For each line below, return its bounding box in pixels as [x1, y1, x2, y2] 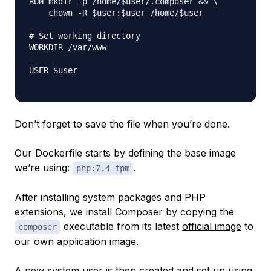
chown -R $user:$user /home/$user [29, 7, 203, 18]
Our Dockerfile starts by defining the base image [15, 146, 236, 159]
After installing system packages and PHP [15, 191, 206, 203]
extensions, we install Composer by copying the [15, 205, 234, 218]
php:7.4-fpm [76, 163, 129, 173]
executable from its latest [60, 220, 182, 232]
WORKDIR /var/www [29, 42, 106, 52]
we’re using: [15, 161, 73, 174]
